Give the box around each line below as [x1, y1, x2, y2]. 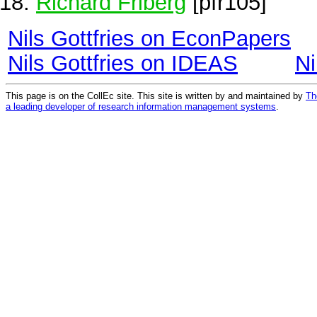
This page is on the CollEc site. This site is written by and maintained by [6, 90, 306, 101]
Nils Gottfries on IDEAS [8, 51, 238, 76]
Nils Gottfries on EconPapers [8, 26, 291, 51]
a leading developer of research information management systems [6, 100, 276, 112]
